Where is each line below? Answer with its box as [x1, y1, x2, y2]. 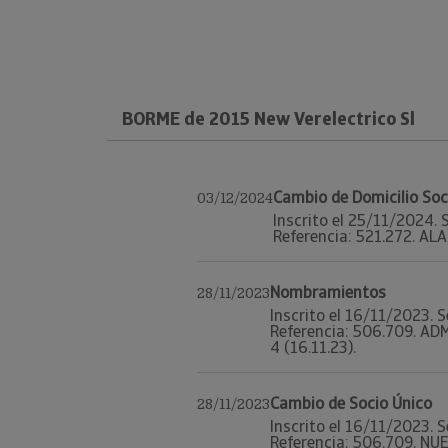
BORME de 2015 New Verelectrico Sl [122, 107, 415, 130]
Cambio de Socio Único [270, 393, 432, 414]
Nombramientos [270, 282, 386, 303]
